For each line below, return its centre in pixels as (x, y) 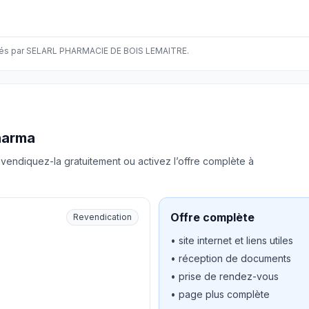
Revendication (102, 217)
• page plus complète (220, 294)
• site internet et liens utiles (232, 240)
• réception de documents (231, 258)
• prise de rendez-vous (225, 276)
